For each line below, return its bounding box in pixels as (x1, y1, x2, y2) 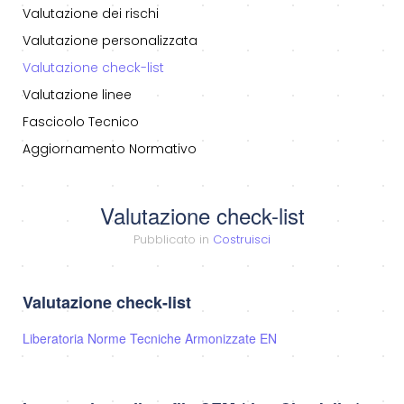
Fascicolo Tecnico (23, 113, 139, 132)
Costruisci (213, 231, 271, 249)
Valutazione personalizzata (23, 32, 197, 50)
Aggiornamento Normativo (23, 140, 197, 159)
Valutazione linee (23, 86, 132, 105)
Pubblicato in (133, 231, 213, 249)
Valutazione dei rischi (23, 5, 159, 23)
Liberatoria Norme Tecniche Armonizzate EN (23, 329, 277, 348)
